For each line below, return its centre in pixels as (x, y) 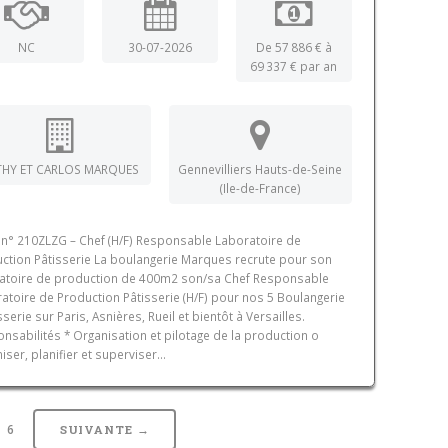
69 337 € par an (294, 66)
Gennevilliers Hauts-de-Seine (260, 169)
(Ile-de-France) (260, 188)
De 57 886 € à (293, 47)
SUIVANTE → (104, 430)
